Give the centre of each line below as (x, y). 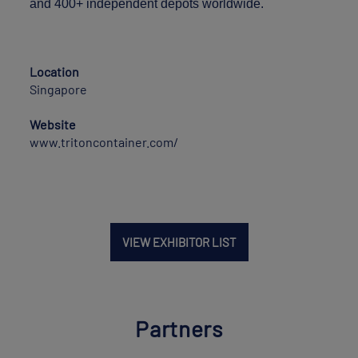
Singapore (59, 89)
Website (53, 124)
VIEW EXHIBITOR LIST (179, 242)
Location (55, 71)
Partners (179, 328)
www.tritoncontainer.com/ (104, 141)
